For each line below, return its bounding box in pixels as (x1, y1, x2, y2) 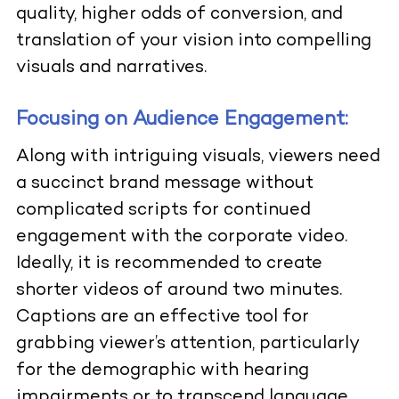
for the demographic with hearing (15, 361, 309, 380)
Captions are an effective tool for (15, 307, 309, 327)
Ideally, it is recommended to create (15, 254, 322, 273)
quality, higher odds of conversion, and (15, 4, 343, 24)
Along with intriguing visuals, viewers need (15, 147, 380, 167)
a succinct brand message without (15, 174, 313, 193)
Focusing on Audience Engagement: (15, 109, 348, 130)
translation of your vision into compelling (15, 31, 371, 51)
